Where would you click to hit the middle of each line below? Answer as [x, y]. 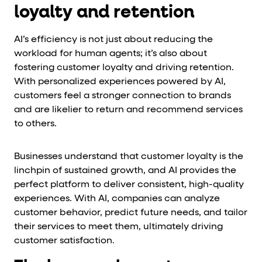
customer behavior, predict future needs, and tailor [131, 213]
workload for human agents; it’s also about [111, 54]
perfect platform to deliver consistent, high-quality [129, 185]
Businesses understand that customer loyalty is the [129, 157]
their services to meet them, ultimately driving [118, 227]
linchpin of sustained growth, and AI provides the [125, 171]
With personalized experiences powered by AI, [120, 82]
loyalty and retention [104, 13]
